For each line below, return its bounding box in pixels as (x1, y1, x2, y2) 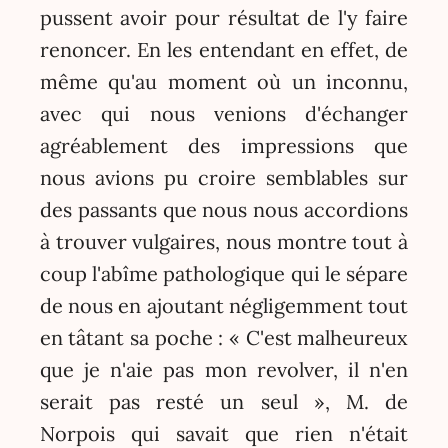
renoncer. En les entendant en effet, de (39, 36, 409, 62)
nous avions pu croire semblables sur (39, 164, 409, 190)
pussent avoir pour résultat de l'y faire (39, 4, 409, 30)
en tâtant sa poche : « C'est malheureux (39, 324, 409, 350)
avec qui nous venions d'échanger (39, 100, 409, 126)
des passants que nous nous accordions (39, 196, 409, 222)
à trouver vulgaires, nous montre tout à (39, 228, 409, 254)
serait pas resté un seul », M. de (39, 388, 409, 414)
